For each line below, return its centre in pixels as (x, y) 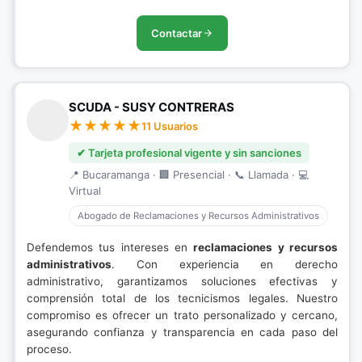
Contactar (177, 33)
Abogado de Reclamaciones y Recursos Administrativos (198, 216)
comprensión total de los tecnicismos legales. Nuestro (182, 298)
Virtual (85, 191)
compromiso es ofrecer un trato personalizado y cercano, (182, 315)
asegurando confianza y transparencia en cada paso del (182, 332)
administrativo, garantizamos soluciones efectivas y (182, 281)
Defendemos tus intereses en (110, 247)
